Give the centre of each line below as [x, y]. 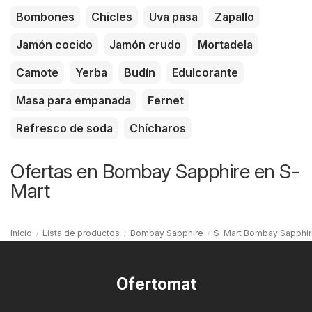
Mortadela [225, 44]
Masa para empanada [73, 100]
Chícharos [158, 128]
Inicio [21, 233]
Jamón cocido [54, 44]
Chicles [112, 16]
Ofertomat [156, 284]
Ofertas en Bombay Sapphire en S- [155, 171]
